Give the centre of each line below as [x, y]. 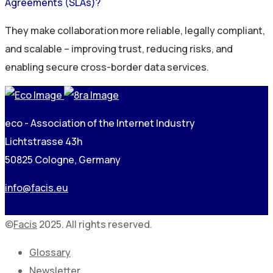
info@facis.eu [37, 187]
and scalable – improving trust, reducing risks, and [119, 48]
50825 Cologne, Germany [63, 159]
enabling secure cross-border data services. [107, 67]
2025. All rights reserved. [95, 224]
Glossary [50, 252]
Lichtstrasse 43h [44, 141]
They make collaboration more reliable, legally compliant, [135, 30]
